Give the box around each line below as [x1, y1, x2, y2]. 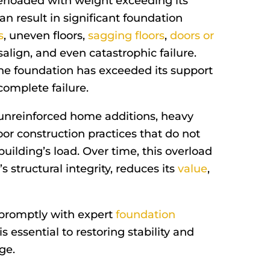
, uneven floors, [4, 28, 88, 42]
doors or [170, 28, 214, 42]
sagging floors [88, 28, 165, 42]
